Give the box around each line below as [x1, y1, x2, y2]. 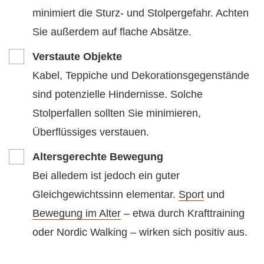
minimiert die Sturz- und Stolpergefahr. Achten [32, 6, 249, 19]
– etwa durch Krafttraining [121, 207, 245, 219]
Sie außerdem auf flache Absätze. [32, 25, 192, 38]
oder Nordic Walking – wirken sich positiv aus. [32, 226, 247, 238]
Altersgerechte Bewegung [32, 150, 163, 163]
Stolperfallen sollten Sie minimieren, [32, 107, 201, 119]
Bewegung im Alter [32, 207, 121, 219]
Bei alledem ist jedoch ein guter [32, 169, 180, 181]
